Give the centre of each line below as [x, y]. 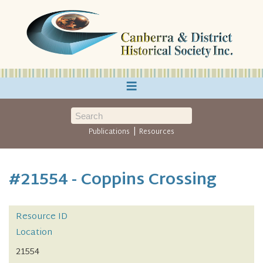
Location [34, 233]
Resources [156, 132]
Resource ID [42, 217]
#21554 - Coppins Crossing [113, 181]
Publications [109, 132]
